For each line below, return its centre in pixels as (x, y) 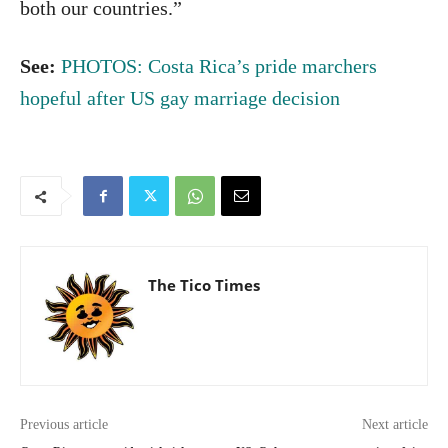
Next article (394, 424)
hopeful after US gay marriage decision (180, 97)
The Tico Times (204, 284)
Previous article (64, 424)
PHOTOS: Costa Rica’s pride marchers (219, 65)
